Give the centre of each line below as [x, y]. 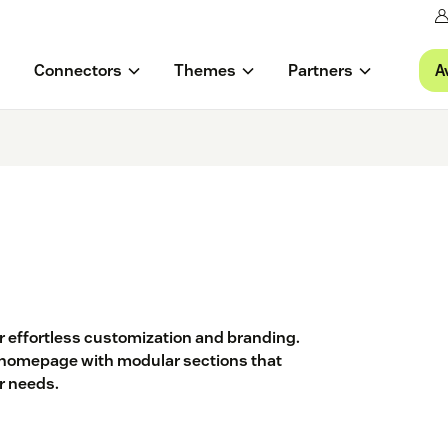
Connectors [77, 71]
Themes [204, 71]
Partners [320, 71]
